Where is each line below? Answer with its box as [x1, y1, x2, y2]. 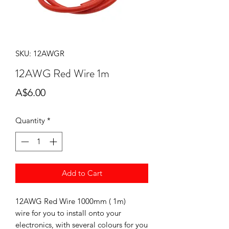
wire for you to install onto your [15, 208, 121, 218]
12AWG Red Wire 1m [15, 65, 109, 81]
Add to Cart [61, 168, 102, 178]
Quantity [15, 115, 45, 125]
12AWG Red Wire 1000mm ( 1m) [15, 196, 126, 207]
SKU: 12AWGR [15, 48, 64, 58]
